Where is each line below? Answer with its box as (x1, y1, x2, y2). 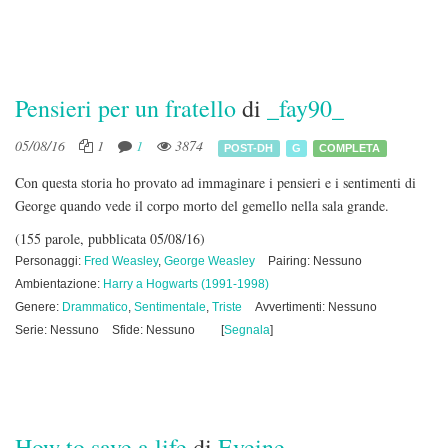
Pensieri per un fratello (15, 92, 242, 124)
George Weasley (164, 254, 255, 268)
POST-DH (224, 141, 274, 154)
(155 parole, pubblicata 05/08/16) (15, 229, 205, 248)
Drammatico (62, 300, 128, 314)
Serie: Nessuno (15, 323, 99, 337)
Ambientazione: (15, 277, 103, 291)
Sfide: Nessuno (112, 323, 195, 337)
